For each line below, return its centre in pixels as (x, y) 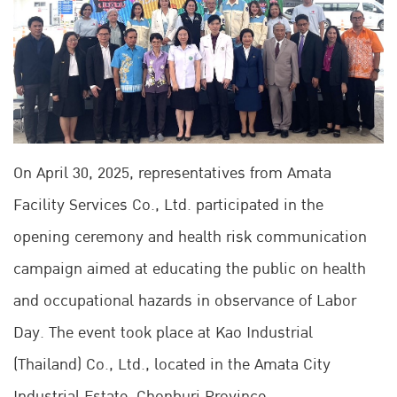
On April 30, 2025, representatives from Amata (172, 173)
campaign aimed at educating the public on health (190, 269)
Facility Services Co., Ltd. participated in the (168, 205)
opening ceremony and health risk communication (190, 237)
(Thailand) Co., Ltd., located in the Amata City (172, 364)
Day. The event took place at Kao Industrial (163, 332)
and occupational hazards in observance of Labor (185, 300)
